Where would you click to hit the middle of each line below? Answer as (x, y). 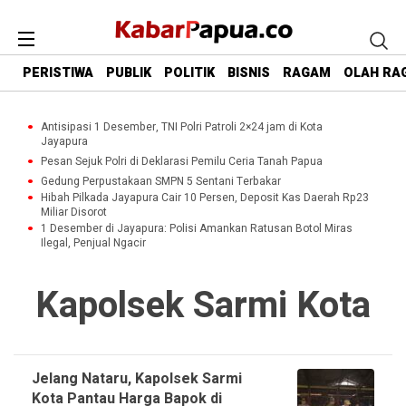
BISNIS (249, 73)
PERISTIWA (58, 73)
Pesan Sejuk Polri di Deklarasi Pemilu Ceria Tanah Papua (182, 161)
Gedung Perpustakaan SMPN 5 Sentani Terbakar (161, 181)
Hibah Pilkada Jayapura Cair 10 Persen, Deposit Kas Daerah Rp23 (205, 198)
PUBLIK (129, 73)
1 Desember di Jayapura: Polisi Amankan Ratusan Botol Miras (197, 228)
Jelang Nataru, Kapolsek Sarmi (137, 379)
